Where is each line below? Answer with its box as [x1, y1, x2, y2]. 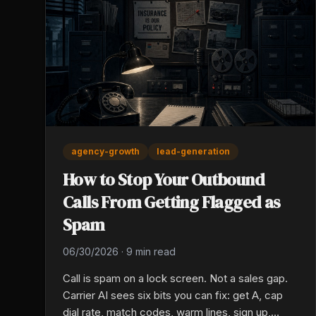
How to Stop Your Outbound [63, 168, 265, 192]
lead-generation [157, 146, 230, 157]
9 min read [126, 245, 176, 258]
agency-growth [71, 146, 140, 157]
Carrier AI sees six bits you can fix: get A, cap [63, 288, 283, 303]
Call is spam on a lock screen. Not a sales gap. [63, 272, 288, 286]
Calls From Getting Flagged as [63, 190, 281, 214]
